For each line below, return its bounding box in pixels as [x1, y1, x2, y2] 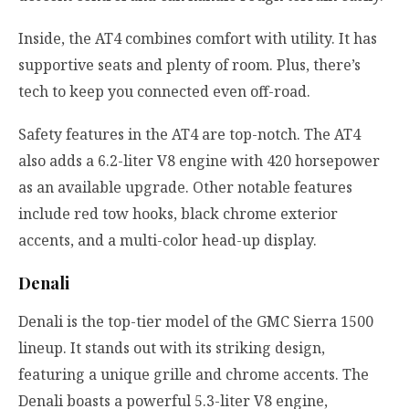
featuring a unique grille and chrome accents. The [18, 363, 369, 384]
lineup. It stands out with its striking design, [18, 337, 325, 358]
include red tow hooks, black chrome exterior [18, 204, 338, 225]
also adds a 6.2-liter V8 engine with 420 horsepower [18, 151, 380, 172]
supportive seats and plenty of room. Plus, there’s [18, 55, 361, 76]
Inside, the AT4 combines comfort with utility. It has [18, 28, 377, 49]
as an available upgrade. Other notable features [18, 177, 352, 198]
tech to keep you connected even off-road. [18, 81, 310, 102]
